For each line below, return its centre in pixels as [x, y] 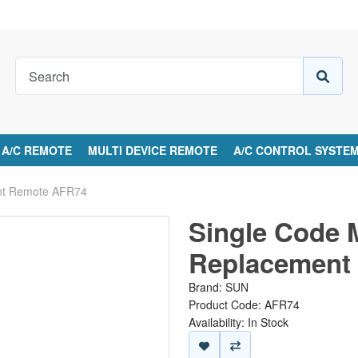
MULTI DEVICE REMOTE [153, 150]
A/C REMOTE [37, 150]
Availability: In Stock [238, 322]
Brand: [207, 287]
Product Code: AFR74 [244, 304]
